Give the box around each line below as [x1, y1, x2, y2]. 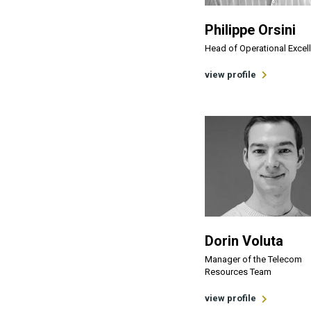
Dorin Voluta [205, 233, 283, 250]
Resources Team [205, 267, 271, 278]
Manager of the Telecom [205, 254, 302, 265]
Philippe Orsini [205, 21, 296, 38]
